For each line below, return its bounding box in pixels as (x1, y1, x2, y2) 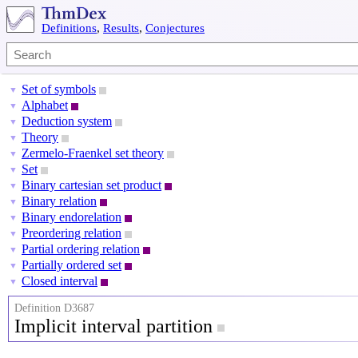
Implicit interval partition (14, 316, 217, 336)
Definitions (42, 22, 97, 34)
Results (103, 22, 139, 34)
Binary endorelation (22, 210, 121, 224)
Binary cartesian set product (22, 178, 161, 192)
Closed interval (22, 274, 97, 288)
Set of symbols (22, 82, 96, 96)
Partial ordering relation (22, 242, 140, 256)
